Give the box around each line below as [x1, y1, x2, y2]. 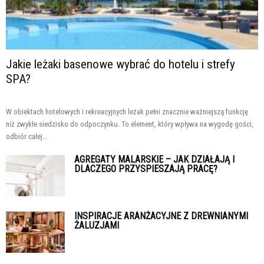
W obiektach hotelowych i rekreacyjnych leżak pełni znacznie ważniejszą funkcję [6, 107, 248, 116]
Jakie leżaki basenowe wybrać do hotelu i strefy [6, 57, 235, 71]
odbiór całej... [6, 131, 48, 141]
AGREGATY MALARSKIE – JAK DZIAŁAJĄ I [74, 153, 235, 165]
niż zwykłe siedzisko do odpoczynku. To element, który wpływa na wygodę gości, [6, 119, 253, 128]
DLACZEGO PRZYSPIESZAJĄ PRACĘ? [74, 163, 217, 174]
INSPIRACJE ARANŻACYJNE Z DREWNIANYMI [74, 210, 248, 222]
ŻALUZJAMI [74, 219, 119, 231]
